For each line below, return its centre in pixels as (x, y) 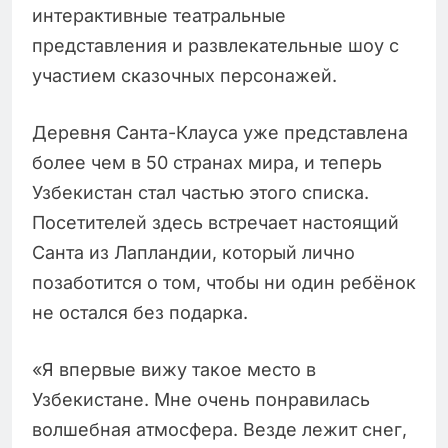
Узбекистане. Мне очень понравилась (201, 400)
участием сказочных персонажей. (187, 76)
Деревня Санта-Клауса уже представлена (220, 133)
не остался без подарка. (142, 313)
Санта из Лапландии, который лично (193, 253)
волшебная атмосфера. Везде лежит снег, (219, 430)
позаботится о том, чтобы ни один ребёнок (224, 283)
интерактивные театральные (159, 16)
